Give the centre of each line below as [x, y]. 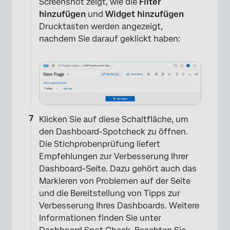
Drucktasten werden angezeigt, [101, 26]
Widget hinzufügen [145, 14]
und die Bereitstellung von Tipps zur [110, 194]
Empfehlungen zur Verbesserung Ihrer [114, 157]
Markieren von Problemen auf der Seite [115, 181]
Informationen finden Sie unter [100, 218]
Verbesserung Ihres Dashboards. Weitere [119, 206]
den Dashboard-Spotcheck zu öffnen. [113, 132]
